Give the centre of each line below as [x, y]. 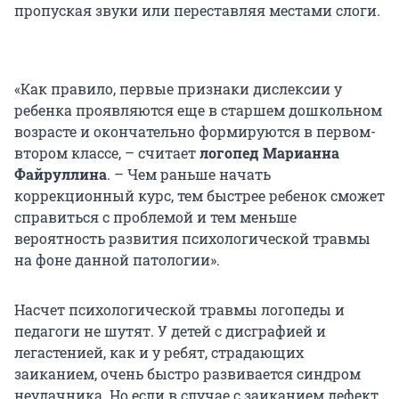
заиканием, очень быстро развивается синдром [187, 374]
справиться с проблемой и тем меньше [155, 217]
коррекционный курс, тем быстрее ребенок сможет [199, 196]
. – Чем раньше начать [189, 175]
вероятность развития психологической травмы [192, 239]
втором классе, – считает [107, 153]
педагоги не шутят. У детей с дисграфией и [170, 331]
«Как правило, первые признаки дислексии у [178, 89]
